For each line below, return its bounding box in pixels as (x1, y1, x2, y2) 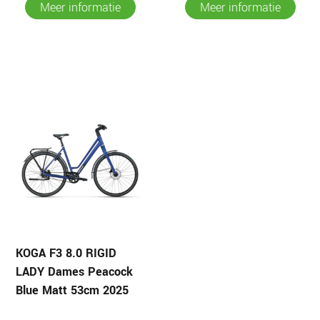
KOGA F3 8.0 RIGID (16, 245, 116, 261)
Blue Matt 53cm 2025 (16, 282, 129, 299)
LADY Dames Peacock (16, 264, 133, 280)
